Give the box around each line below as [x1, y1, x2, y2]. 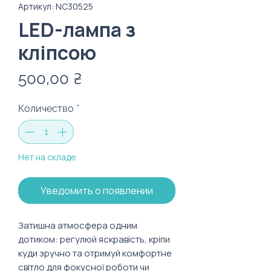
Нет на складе [18, 151, 76, 163]
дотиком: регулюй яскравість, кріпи [18, 233, 170, 246]
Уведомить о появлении [41, 184, 153, 197]
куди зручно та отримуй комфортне [18, 247, 172, 260]
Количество [18, 103, 74, 114]
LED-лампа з [18, 16, 135, 43]
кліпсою [18, 39, 96, 66]
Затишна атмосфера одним [18, 219, 137, 232]
